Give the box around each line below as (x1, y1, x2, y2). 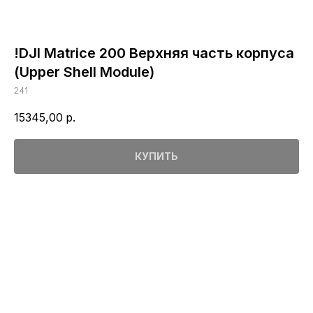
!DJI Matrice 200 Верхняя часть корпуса (14, 45, 294, 61)
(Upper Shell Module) (14, 64, 154, 80)
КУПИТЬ (135, 150, 178, 163)
